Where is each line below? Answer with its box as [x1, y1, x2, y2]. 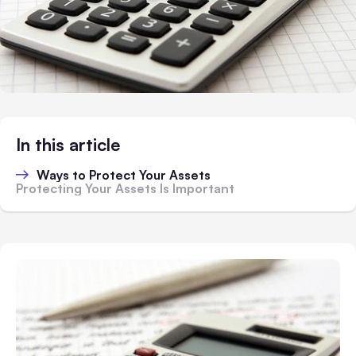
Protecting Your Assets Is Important [16, 180, 234, 196]
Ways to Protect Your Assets [37, 166, 211, 183]
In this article [16, 133, 120, 155]
